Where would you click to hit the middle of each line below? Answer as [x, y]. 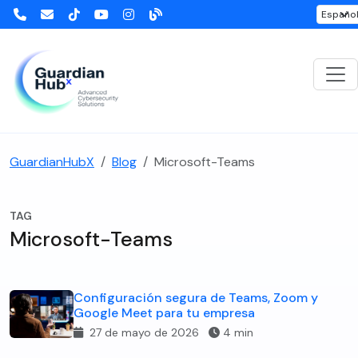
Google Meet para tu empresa [164, 313]
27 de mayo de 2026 [144, 332]
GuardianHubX [52, 162]
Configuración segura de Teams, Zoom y [196, 298]
